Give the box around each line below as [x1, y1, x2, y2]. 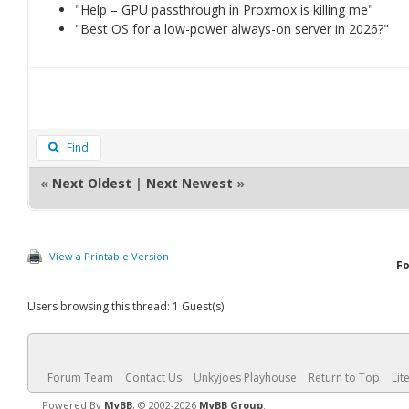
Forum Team [47, 370, 113, 385]
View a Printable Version [49, 249, 169, 263]
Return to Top [309, 370, 380, 385]
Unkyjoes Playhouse [194, 370, 297, 385]
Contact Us [125, 370, 182, 385]
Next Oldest [52, 174, 131, 192]
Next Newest [146, 174, 233, 192]
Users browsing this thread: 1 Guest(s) [27, 299, 224, 314]
